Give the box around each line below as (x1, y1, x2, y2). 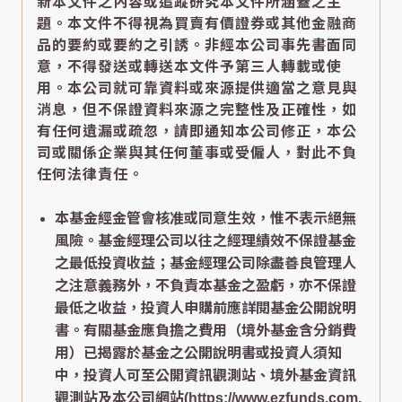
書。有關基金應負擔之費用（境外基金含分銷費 (55, 323, 356, 339)
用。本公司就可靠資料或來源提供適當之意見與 (37, 81, 357, 97)
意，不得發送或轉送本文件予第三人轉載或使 (37, 59, 342, 75)
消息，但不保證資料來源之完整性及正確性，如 (37, 102, 357, 118)
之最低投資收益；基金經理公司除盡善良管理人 (55, 256, 356, 272)
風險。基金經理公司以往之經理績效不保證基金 (55, 233, 356, 249)
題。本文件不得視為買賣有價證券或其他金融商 (37, 16, 357, 32)
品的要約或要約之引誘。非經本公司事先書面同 (37, 38, 357, 54)
